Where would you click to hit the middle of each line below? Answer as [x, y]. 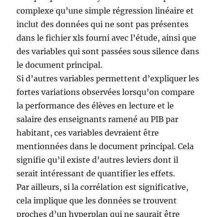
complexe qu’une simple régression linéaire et [105, 10]
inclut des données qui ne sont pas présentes [103, 24]
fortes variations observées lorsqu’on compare [106, 92]
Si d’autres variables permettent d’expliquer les [108, 78]
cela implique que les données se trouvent [97, 200]
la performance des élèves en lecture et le [95, 105]
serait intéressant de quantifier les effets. [96, 173]
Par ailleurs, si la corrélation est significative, [103, 187]
